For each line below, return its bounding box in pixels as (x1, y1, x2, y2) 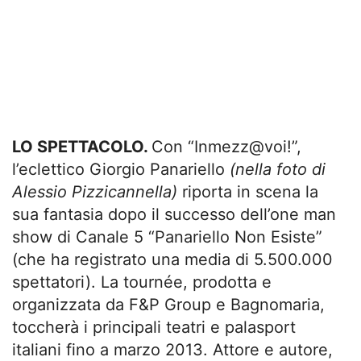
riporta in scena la (177, 181, 318, 201)
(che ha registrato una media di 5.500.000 (12, 249, 333, 269)
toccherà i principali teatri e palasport (12, 317, 296, 337)
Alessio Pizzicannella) (12, 181, 177, 201)
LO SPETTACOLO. (12, 136, 151, 156)
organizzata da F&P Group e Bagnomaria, (12, 294, 325, 314)
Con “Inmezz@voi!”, (151, 136, 301, 156)
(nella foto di (230, 159, 326, 179)
